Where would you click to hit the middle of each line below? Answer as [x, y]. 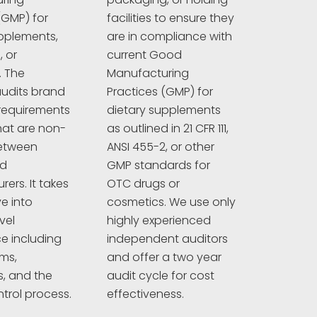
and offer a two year [164, 258]
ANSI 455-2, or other [160, 147]
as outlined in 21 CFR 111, [167, 129]
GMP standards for [158, 166]
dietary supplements [163, 110]
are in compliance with [169, 37]
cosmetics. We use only [171, 202]
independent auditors [167, 239]
